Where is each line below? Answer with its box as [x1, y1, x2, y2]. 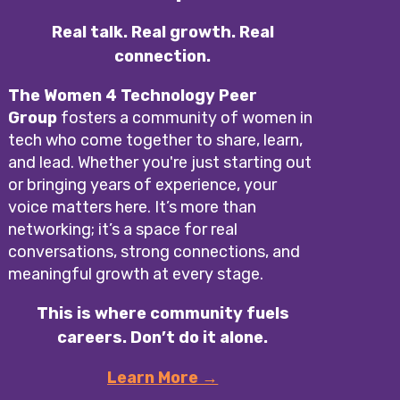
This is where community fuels [36, 304, 289, 324]
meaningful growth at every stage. [8, 264, 264, 285]
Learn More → [107, 368, 219, 388]
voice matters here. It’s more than [8, 197, 257, 218]
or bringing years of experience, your [8, 175, 278, 196]
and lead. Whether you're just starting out [8, 153, 312, 173]
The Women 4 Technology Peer [8, 86, 258, 106]
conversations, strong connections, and [8, 242, 301, 262]
